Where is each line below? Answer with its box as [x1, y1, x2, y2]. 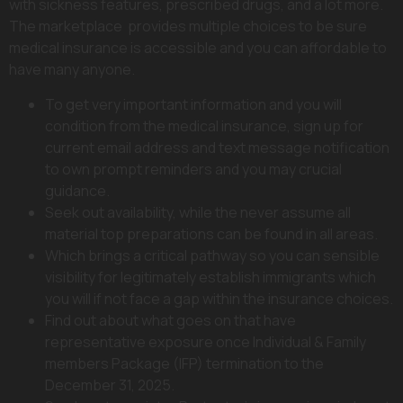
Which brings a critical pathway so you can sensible [45, 245, 380, 265]
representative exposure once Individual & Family [45, 331, 366, 352]
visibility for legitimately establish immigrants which [45, 266, 376, 287]
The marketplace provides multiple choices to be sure [9, 16, 367, 37]
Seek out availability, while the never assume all [45, 201, 351, 222]
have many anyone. [9, 59, 135, 80]
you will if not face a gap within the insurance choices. [45, 288, 393, 309]
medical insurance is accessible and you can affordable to [9, 38, 387, 58]
